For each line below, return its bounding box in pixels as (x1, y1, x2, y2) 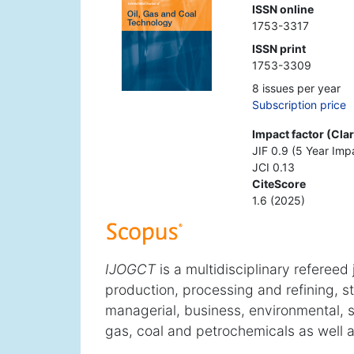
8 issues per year (251, 81, 341, 96)
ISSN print (251, 42, 306, 56)
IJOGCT (105, 261, 156, 278)
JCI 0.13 (251, 160, 295, 175)
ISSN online (251, 2, 314, 17)
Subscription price (251, 98, 346, 112)
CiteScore (251, 177, 306, 191)
